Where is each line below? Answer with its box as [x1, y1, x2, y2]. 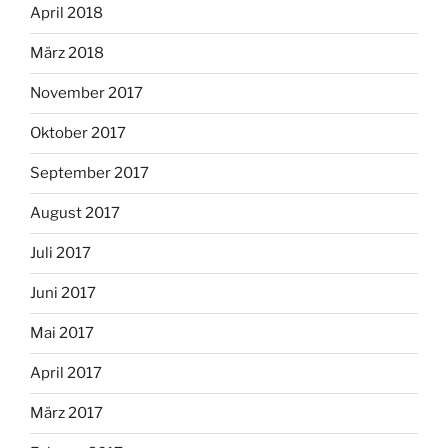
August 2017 [30, 204, 120, 223]
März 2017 [30, 404, 103, 423]
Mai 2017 [30, 324, 94, 343]
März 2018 [30, 44, 104, 63]
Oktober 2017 [30, 124, 126, 143]
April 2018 [30, 4, 103, 23]
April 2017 [30, 364, 102, 383]
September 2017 [30, 164, 149, 183]
